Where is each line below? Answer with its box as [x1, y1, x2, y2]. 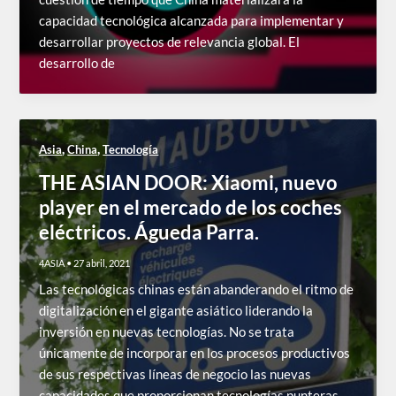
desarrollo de [39, 56, 116, 72]
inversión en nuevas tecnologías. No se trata [39, 324, 295, 339]
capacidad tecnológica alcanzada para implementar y [39, 13, 345, 29]
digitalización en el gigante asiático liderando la [39, 302, 314, 318]
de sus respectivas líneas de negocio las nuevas [39, 366, 312, 382]
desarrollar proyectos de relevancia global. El [39, 34, 301, 50]
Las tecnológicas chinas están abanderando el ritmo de [39, 281, 354, 297]
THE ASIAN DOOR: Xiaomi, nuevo [39, 170, 339, 194]
